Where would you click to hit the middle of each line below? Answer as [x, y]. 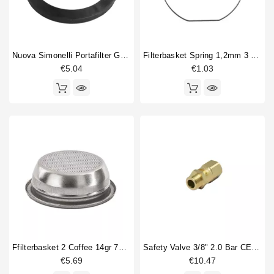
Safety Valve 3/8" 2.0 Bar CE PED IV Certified [256, 248]
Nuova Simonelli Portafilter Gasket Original [124, 56]
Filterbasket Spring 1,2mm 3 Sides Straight [255, 56]
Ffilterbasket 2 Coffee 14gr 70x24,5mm [122, 248]
